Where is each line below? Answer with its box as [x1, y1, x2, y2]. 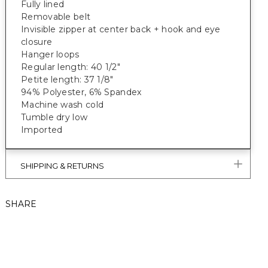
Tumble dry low [21, 112, 88, 123]
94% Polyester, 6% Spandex [21, 87, 142, 98]
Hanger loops [21, 49, 80, 60]
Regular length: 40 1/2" [21, 62, 120, 72]
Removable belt [21, 11, 91, 22]
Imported [21, 124, 63, 135]
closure [21, 36, 53, 47]
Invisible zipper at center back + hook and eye [21, 24, 221, 35]
